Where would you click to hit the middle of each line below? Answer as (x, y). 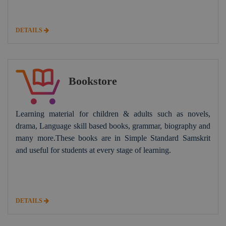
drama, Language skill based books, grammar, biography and (113, 126)
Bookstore (93, 81)
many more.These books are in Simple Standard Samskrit (113, 138)
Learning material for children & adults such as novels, (113, 114)
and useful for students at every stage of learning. (93, 150)
